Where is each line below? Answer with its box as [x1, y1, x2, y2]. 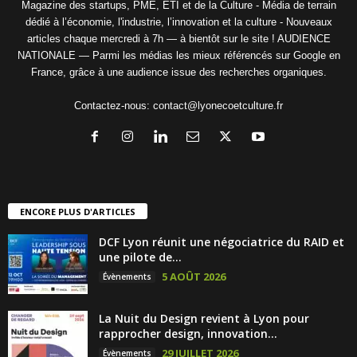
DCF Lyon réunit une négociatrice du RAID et [99, 233, 344, 249]
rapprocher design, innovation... [99, 325, 277, 341]
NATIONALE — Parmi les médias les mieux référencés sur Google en [17, 49, 340, 61]
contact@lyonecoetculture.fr [153, 99, 283, 112]
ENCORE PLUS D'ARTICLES [20, 205, 135, 218]
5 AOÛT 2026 [162, 269, 226, 284]
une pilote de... [99, 249, 182, 265]
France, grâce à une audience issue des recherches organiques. [30, 65, 327, 78]
